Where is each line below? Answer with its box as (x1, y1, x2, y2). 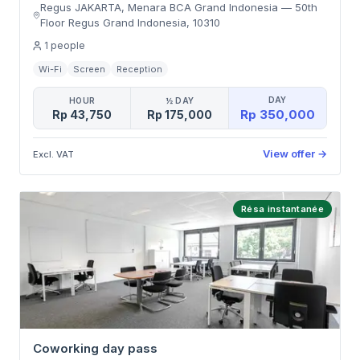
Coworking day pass (33, 341, 157, 356)
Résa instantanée (241, 203, 324, 215)
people (51, 39, 85, 51)
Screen (73, 63, 105, 75)
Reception (117, 63, 162, 75)
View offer (263, 147, 315, 160)
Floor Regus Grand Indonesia (39, 16, 186, 29)
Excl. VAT (33, 148, 74, 160)
